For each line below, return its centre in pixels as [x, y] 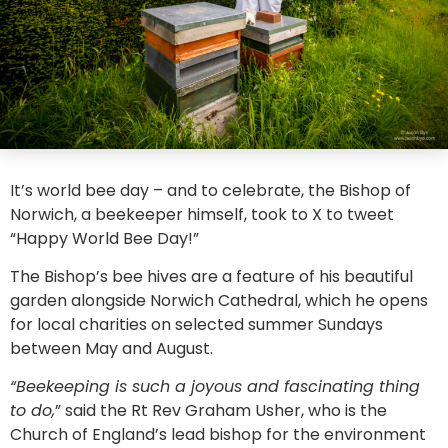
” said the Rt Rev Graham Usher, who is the [221, 411]
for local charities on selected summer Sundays [196, 325]
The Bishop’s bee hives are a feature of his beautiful [211, 277]
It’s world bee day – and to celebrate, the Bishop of [210, 190]
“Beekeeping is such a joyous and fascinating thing [215, 387]
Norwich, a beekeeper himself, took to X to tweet [202, 214]
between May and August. [111, 349]
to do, [32, 411]
